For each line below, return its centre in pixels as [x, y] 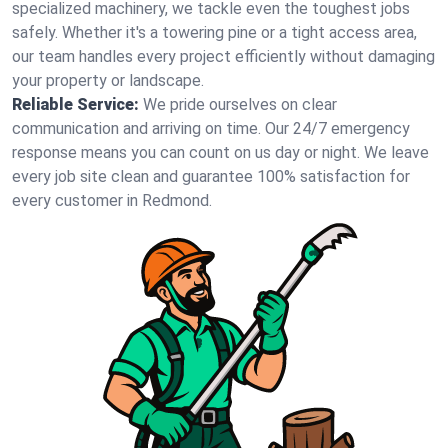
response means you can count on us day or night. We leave [220, 152]
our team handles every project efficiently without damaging [223, 56]
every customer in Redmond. [112, 200]
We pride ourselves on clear [240, 104]
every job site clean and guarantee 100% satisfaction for [211, 176]
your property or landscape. [108, 80]
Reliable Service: [75, 104]
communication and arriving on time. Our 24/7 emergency [211, 128]
